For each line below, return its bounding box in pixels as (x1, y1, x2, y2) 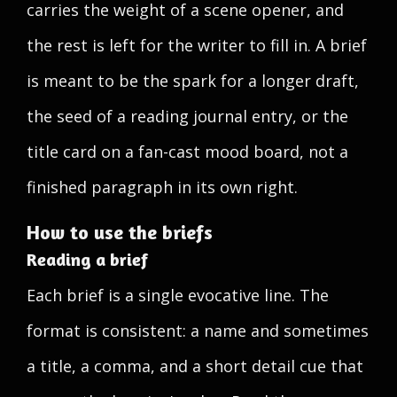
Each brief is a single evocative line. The (27, 284, 329, 306)
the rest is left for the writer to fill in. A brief (27, 35, 367, 56)
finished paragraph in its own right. (27, 176, 298, 198)
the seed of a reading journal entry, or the (27, 105, 348, 127)
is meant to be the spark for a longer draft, (27, 70, 359, 91)
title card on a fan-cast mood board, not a (27, 141, 348, 162)
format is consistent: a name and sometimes (27, 320, 369, 341)
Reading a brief (27, 248, 148, 270)
